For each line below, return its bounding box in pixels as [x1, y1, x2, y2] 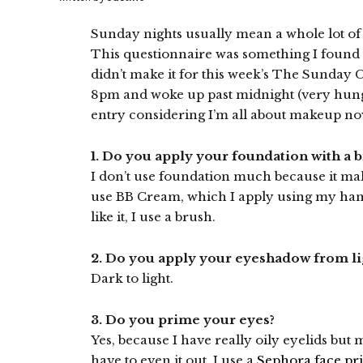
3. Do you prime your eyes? [91, 312, 275, 327]
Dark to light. [91, 271, 173, 286]
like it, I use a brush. [91, 209, 216, 224]
